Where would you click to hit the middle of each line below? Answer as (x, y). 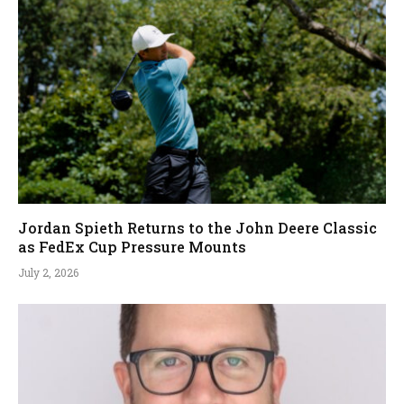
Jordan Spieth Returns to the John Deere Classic (197, 227)
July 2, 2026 (48, 272)
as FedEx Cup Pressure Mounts (132, 246)
